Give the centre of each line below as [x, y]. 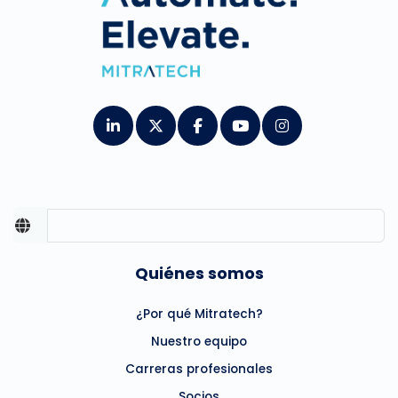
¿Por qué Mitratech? [199, 314]
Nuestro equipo [199, 342]
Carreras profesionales [199, 370]
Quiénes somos [199, 274]
